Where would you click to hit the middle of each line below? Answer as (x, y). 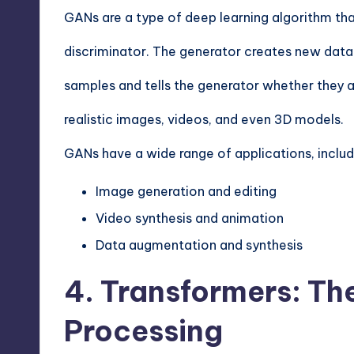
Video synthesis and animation (190, 218)
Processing (143, 331)
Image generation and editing (186, 191)
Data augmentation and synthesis (199, 245)
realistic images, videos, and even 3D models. (204, 119)
